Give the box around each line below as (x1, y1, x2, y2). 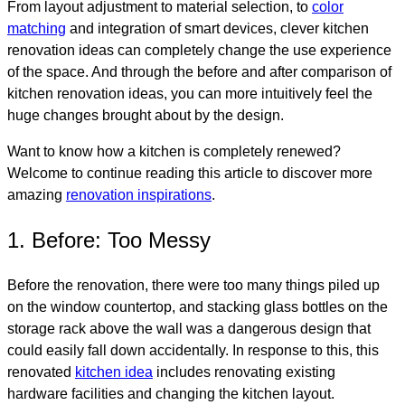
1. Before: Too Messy (7, 228, 211, 253)
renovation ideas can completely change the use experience (7, 42, 391, 59)
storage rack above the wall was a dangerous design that (7, 321, 371, 337)
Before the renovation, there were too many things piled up (7, 278, 380, 294)
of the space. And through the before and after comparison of (7, 64, 391, 80)
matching (7, 21, 66, 37)
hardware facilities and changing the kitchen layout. (7, 386, 334, 402)
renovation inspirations (66, 187, 212, 203)
